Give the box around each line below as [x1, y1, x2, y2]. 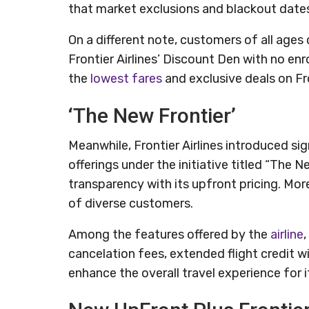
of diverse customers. [68, 195, 193, 211]
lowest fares [90, 70, 162, 86]
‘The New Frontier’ [68, 103, 236, 128]
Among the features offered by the [68, 226, 270, 242]
